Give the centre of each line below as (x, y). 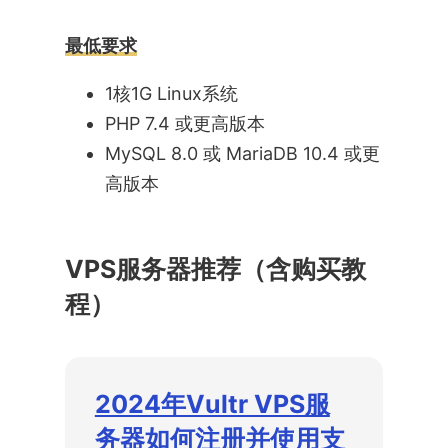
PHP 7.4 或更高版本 (184, 123)
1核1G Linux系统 (171, 93)
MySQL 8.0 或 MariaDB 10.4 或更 (242, 153)
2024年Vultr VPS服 (212, 403)
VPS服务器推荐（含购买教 (215, 268)
